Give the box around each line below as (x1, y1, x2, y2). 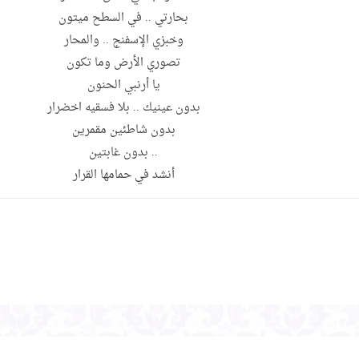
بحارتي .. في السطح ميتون (58, 7, 188, 30)
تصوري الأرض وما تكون (67, 52, 180, 75)
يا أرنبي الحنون (87, 75, 160, 97)
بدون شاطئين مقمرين (71, 119, 175, 142)
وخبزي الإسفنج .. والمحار (63, 30, 184, 52)
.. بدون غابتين (89, 142, 158, 164)
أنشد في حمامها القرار (72, 164, 175, 187)
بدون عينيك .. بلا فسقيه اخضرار (46, 97, 200, 119)
